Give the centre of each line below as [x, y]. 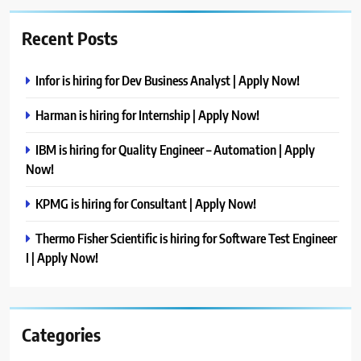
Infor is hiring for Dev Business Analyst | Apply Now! [168, 80]
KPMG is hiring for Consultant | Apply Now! [146, 203]
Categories [61, 334]
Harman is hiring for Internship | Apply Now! [147, 114]
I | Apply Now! [62, 257]
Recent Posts [70, 37]
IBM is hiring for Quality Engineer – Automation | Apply [175, 149]
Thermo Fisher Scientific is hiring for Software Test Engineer [186, 238]
